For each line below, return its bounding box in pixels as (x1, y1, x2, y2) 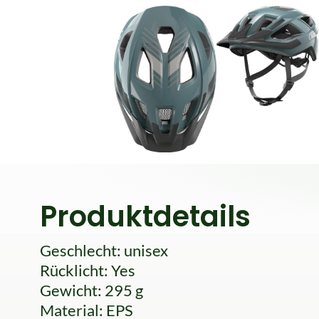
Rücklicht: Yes (40, 261, 135, 281)
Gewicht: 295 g (40, 281, 143, 300)
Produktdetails (40, 197, 251, 237)
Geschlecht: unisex (40, 241, 168, 261)
